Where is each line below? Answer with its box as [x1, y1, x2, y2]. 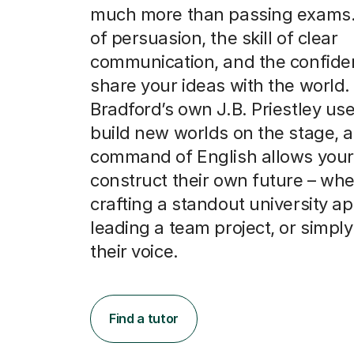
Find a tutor [109, 310, 179, 326]
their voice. [90, 240, 179, 262]
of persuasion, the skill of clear [90, 27, 338, 48]
